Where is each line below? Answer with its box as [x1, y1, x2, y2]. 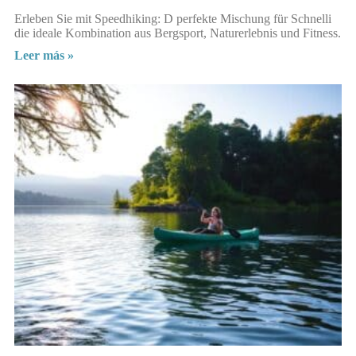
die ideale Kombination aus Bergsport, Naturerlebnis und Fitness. [14, 25, 341, 40]
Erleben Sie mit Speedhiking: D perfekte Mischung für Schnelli [14, 11, 331, 25]
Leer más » [14, 48, 74, 62]
